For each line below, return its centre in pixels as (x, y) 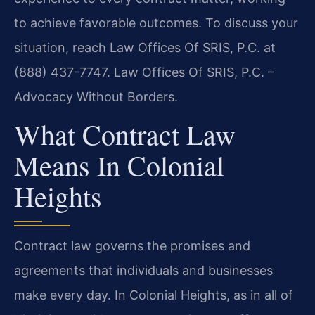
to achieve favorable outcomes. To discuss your (156, 22)
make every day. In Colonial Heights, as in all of (154, 295)
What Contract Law (125, 134)
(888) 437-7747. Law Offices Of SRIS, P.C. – (144, 72)
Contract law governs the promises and (132, 246)
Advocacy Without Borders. (96, 96)
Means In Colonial (119, 165)
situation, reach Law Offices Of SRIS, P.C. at (145, 47)
